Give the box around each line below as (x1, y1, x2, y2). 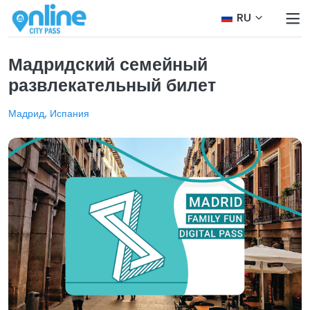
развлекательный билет (8, 75, 216, 95)
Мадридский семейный (8, 54, 208, 75)
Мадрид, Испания (8, 107, 89, 120)
